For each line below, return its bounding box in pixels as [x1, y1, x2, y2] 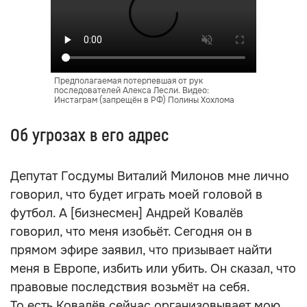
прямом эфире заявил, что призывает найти [10, 243, 272, 258]
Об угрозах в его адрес [10, 125, 169, 147]
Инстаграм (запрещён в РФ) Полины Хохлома [54, 95, 234, 106]
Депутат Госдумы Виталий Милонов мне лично [10, 169, 289, 184]
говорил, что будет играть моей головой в [10, 187, 262, 202]
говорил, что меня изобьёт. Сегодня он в [10, 224, 252, 239]
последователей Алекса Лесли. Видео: [54, 85, 209, 96]
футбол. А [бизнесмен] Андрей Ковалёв [10, 206, 243, 221]
